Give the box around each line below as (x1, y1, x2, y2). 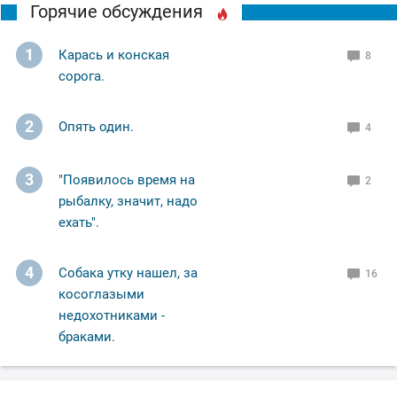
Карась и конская (58, 47, 169, 64)
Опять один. (58, 119, 134, 136)
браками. (58, 329, 115, 346)
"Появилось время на (58, 172, 195, 189)
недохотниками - (58, 307, 165, 324)
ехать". (58, 214, 99, 231)
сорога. (58, 68, 105, 85)
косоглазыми (58, 286, 144, 303)
